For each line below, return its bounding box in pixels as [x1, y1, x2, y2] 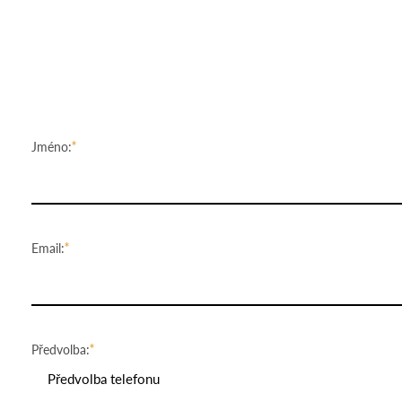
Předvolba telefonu [48, 369, 160, 389]
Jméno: [31, 137, 72, 156]
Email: [31, 239, 65, 258]
